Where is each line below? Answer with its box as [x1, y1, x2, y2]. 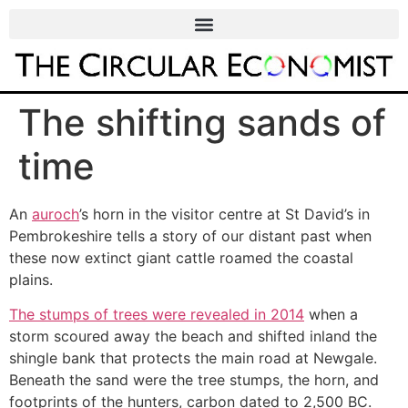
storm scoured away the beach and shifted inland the [9, 326, 377, 345]
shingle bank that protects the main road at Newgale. [9, 348, 377, 367]
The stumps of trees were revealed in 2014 [9, 304, 304, 323]
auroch [32, 204, 79, 223]
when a [304, 304, 358, 323]
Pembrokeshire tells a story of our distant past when [9, 226, 372, 245]
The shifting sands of [18, 99, 386, 145]
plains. [9, 270, 53, 289]
